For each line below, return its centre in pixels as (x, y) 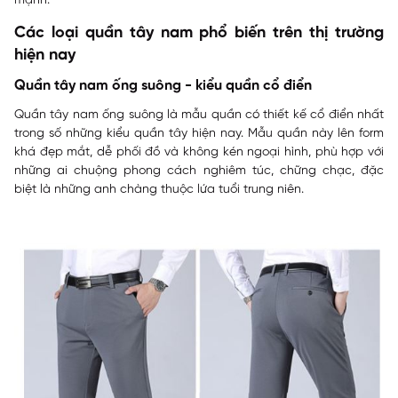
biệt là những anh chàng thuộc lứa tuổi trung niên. (159, 190)
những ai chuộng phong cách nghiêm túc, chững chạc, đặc (199, 171)
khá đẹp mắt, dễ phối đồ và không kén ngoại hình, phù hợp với (199, 152)
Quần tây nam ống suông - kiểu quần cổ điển (163, 86)
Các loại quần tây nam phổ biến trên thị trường (199, 33)
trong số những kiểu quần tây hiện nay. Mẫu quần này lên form (199, 134)
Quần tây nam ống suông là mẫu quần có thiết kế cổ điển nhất (199, 115)
